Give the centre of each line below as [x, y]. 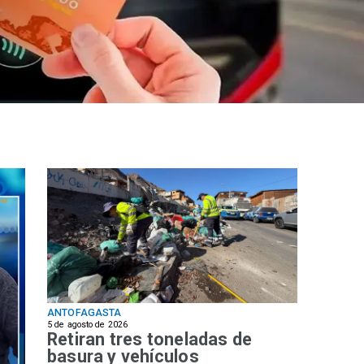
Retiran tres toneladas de [150, 340]
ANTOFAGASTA [84, 313]
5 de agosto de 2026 [87, 324]
